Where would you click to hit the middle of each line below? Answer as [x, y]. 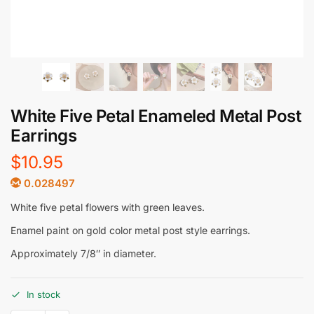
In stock [43, 295]
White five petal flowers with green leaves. [108, 207]
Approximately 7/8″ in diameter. [83, 253]
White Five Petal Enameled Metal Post [156, 116]
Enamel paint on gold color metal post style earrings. [130, 230]
